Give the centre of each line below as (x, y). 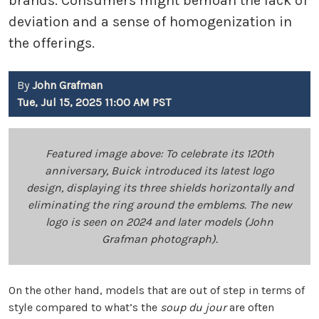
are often (250, 308)
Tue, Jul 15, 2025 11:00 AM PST (94, 103)
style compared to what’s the (84, 308)
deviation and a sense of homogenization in (150, 22)
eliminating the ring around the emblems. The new (159, 205)
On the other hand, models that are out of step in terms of (157, 291)
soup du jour (193, 308)
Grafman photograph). (159, 239)
